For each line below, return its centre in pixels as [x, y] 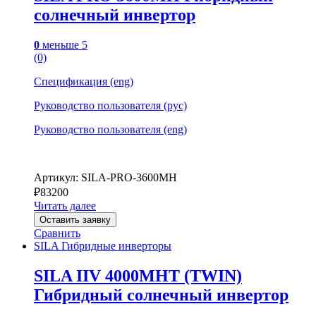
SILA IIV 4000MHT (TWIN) [138, 275]
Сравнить [57, 233]
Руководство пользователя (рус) [110, 105]
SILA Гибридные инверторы [103, 245]
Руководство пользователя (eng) [110, 129]
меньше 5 [63, 44]
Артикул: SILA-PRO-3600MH [105, 177]
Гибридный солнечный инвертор [161, 294]
